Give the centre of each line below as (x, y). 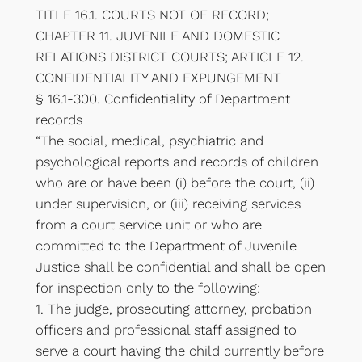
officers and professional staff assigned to (166, 330)
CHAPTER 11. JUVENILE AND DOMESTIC (157, 36)
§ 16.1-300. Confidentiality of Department (162, 99)
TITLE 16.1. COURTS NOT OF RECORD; (152, 15)
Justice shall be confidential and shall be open (180, 267)
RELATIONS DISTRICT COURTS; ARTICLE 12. (169, 57)
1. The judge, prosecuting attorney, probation (173, 309)
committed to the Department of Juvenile (166, 246)
